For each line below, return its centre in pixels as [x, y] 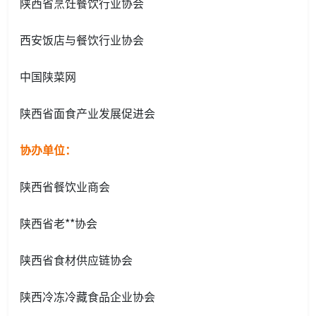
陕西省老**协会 [59, 223]
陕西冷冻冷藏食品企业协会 [87, 297]
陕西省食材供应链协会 [76, 260]
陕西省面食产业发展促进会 [87, 113]
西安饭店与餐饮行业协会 [82, 40]
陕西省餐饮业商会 [65, 187]
